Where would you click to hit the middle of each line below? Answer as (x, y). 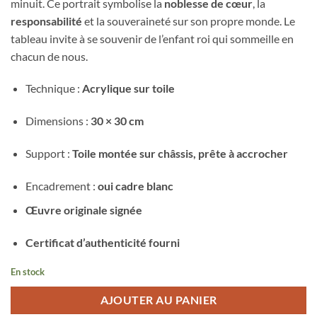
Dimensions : (58, 121)
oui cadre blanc (135, 185)
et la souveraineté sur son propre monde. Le (189, 21)
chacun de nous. (49, 56)
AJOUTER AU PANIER (158, 300)
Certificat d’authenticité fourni (102, 243)
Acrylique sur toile (128, 88)
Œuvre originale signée (83, 210)
